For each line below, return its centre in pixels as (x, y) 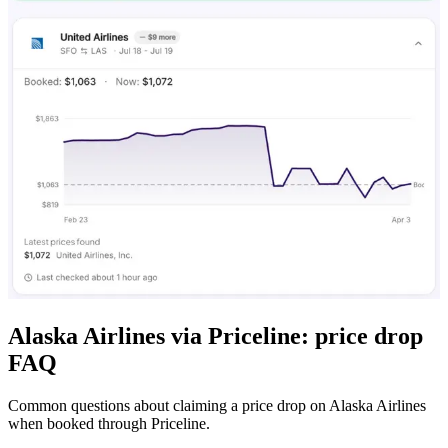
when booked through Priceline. (109, 424)
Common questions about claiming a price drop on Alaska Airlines (217, 406)
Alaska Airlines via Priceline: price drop (215, 336)
